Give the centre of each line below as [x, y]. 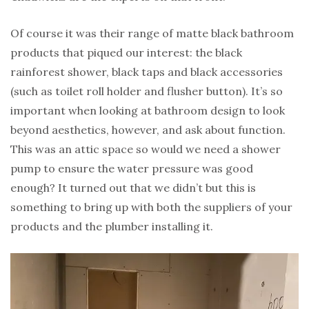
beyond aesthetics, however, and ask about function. [148, 129]
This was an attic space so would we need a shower [146, 149]
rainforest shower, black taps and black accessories [147, 71]
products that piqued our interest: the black [126, 52]
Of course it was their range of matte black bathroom [152, 33]
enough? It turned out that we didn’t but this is [133, 187]
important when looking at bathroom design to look [148, 110]
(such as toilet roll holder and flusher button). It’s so [147, 91]
